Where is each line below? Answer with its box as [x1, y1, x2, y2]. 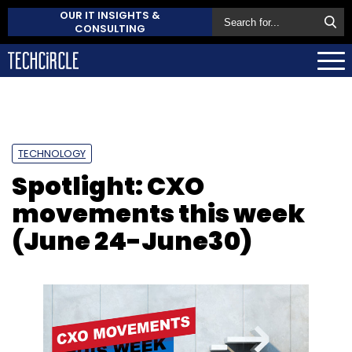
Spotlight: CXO [12, 167, 204, 203]
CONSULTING [75, 21, 145, 36]
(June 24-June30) [12, 222, 252, 258]
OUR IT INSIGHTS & [60, 8, 160, 23]
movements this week [12, 195, 305, 231]
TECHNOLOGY [18, 145, 86, 161]
